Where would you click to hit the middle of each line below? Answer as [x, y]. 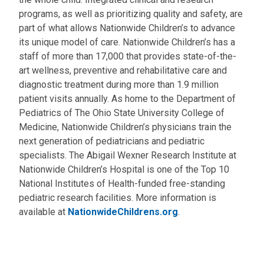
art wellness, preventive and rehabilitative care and [123, 70]
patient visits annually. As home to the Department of [127, 99]
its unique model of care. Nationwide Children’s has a [127, 42]
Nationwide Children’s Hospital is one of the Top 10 [124, 169]
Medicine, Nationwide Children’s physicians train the [125, 127]
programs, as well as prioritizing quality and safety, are [131, 14]
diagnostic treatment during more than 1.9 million [119, 85]
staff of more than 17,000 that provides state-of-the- [128, 56]
